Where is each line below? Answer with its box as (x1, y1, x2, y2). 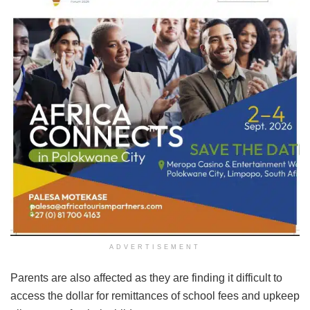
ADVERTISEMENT (109, 244, 201, 251)
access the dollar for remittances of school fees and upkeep (10, 290, 300, 302)
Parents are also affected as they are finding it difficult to (10, 272, 282, 284)
